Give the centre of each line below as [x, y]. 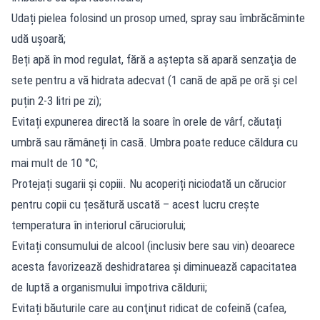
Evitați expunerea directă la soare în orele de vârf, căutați [146, 121]
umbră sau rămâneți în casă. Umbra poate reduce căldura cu [155, 142]
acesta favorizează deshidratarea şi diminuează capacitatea [154, 266]
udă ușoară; [39, 38]
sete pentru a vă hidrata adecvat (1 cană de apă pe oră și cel [154, 80]
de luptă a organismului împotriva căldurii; [109, 287]
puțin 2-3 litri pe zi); [56, 100]
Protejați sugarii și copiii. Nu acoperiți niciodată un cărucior [149, 183]
